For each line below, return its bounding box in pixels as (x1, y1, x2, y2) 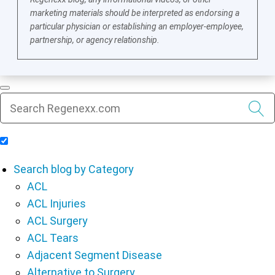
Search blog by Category (14, 163, 134, 176)
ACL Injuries (27, 197, 86, 211)
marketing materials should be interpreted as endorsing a (30, 8, 240, 18)
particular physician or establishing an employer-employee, (30, 21, 244, 32)
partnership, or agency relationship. (30, 35, 160, 45)
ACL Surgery (27, 214, 88, 228)
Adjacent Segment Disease (27, 249, 162, 262)
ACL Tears (27, 231, 79, 245)
